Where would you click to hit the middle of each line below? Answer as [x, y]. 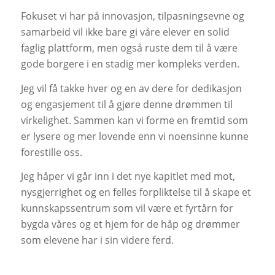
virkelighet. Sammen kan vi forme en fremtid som [134, 120]
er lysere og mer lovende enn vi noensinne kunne [134, 136]
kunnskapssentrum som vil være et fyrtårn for [127, 208]
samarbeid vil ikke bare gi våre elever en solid [125, 32]
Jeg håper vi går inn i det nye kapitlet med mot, [128, 176]
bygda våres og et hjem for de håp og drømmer [130, 224]
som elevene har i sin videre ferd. [97, 240]
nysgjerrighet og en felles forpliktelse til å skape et [136, 192]
